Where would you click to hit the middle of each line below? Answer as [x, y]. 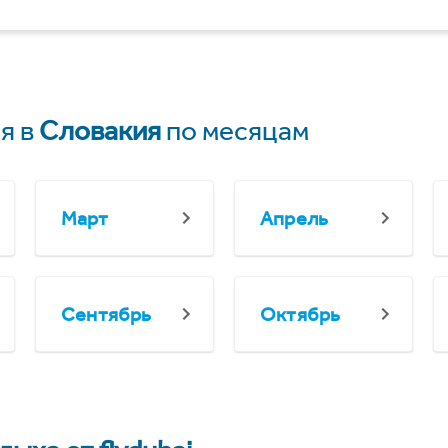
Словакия [100, 130]
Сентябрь [106, 314]
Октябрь [300, 314]
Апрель [294, 218]
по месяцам [235, 130]
